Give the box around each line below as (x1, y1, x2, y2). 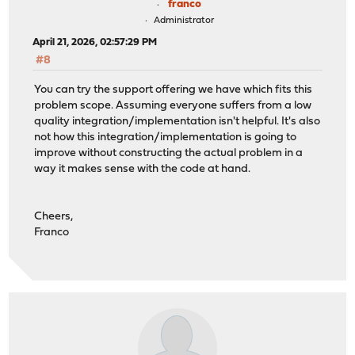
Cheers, (34, 210, 74, 223)
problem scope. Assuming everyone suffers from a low (34, 99, 312, 112)
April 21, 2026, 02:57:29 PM (32, 37, 158, 48)
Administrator (153, 16, 214, 26)
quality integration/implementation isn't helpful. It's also (34, 115, 321, 128)
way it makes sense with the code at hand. (34, 162, 251, 175)
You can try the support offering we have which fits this (34, 83, 313, 96)
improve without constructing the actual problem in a (34, 147, 303, 159)
